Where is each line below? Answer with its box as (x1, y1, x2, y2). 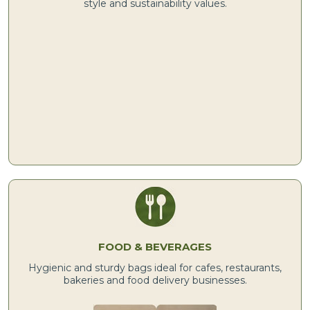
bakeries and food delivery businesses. (63, 273, 247, 286)
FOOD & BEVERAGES (98, 239, 212, 253)
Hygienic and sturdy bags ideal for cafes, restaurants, (28, 261, 282, 274)
